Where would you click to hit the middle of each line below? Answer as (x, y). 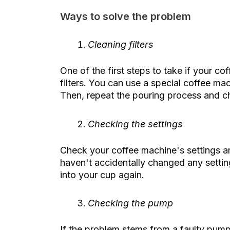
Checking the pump (130, 203)
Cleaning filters (121, 45)
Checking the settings (135, 124)
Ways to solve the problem (126, 16)
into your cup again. (102, 175)
